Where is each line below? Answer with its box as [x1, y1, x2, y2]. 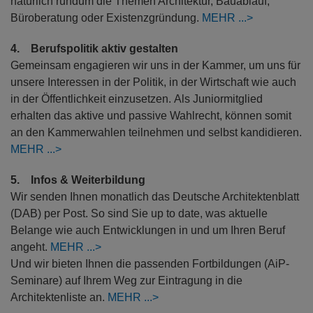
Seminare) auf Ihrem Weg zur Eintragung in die [10, 275, 242, 286]
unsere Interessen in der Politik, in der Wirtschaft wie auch [10, 76, 296, 88]
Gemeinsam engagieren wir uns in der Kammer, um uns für [10, 59, 300, 71]
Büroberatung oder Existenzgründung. [10, 12, 202, 24]
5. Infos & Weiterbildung [10, 174, 145, 186]
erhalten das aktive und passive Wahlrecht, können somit [10, 110, 291, 122]
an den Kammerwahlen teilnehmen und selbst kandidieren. [10, 126, 302, 138]
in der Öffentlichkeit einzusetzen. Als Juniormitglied [10, 93, 263, 105]
